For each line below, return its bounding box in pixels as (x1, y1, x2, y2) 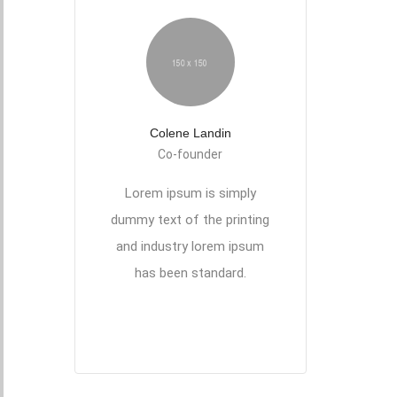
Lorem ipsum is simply (124, 185, 256, 201)
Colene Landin (149, 126, 231, 140)
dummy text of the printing (111, 212, 269, 228)
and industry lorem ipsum (116, 238, 264, 254)
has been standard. (134, 265, 246, 281)
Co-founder (158, 147, 222, 161)
